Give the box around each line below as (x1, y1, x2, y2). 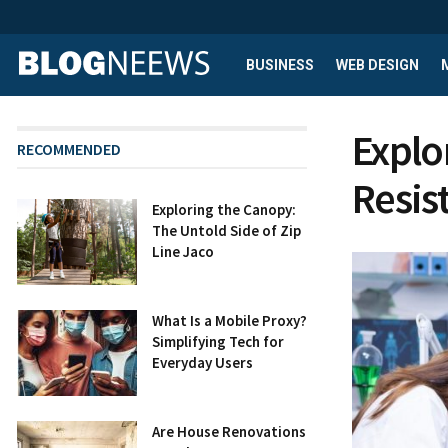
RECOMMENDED (17, 139, 121, 159)
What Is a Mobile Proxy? (152, 310, 307, 330)
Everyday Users (152, 352, 253, 372)
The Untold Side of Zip (152, 221, 301, 240)
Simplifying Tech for (152, 331, 284, 351)
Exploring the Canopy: (152, 200, 296, 219)
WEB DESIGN (336, 57, 419, 73)
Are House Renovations (152, 421, 306, 441)
